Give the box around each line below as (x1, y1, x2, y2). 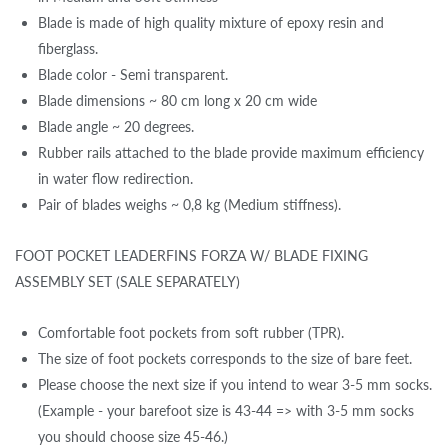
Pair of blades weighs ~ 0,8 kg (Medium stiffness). (38, 195, 341, 213)
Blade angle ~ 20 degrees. (38, 117, 194, 135)
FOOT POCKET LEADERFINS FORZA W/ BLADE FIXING (15, 246, 368, 264)
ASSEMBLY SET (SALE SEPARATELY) (15, 272, 240, 290)
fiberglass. (38, 39, 98, 57)
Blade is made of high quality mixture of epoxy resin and (38, 13, 384, 31)
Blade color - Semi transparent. (38, 65, 228, 83)
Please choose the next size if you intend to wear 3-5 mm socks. (38, 375, 432, 393)
